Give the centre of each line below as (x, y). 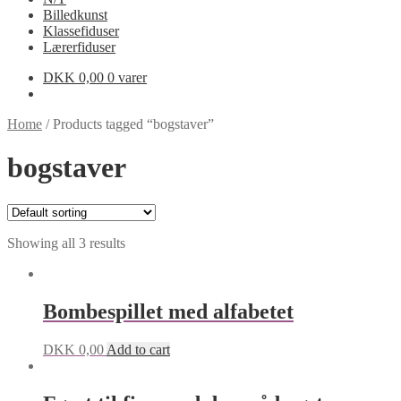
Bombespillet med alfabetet (168, 311)
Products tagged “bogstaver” (133, 124)
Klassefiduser (81, 31)
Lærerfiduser (79, 47)
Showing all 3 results (66, 243)
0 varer (127, 77)
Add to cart (138, 349)
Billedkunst (75, 15)
